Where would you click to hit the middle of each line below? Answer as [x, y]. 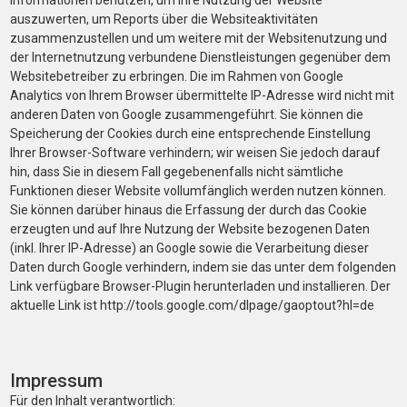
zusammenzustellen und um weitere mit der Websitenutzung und [199, 38]
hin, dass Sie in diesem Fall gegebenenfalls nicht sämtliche [177, 172]
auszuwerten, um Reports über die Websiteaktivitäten [164, 19]
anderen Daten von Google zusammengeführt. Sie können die [187, 114]
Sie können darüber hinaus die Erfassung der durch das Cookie [189, 210]
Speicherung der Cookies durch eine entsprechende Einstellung [190, 134]
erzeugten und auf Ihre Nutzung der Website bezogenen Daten [190, 229]
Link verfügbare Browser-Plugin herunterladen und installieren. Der [200, 286]
